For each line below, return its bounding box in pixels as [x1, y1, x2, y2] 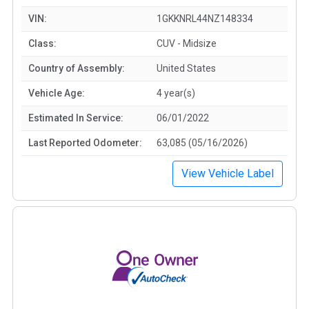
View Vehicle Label [181, 166, 274, 180]
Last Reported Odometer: [28, 137, 142, 148]
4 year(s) [157, 87, 195, 99]
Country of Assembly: [28, 62, 125, 74]
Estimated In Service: [28, 112, 123, 123]
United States [157, 62, 216, 74]
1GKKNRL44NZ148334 [157, 12, 253, 24]
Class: [28, 37, 57, 49]
